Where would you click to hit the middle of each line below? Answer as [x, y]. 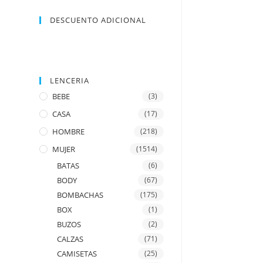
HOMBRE [69, 131]
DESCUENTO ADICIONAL [98, 20]
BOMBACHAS [80, 195]
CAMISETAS [77, 254]
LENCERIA [70, 80]
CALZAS [70, 239]
